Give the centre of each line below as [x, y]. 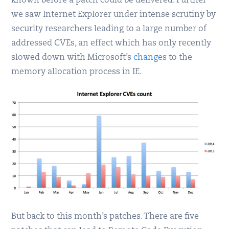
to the [180, 58]
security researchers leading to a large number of [109, 29]
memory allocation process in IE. [77, 72]
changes [150, 58]
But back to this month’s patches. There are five [105, 216]
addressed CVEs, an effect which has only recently [111, 43]
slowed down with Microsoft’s [73, 58]
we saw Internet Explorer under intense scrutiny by [114, 15]
